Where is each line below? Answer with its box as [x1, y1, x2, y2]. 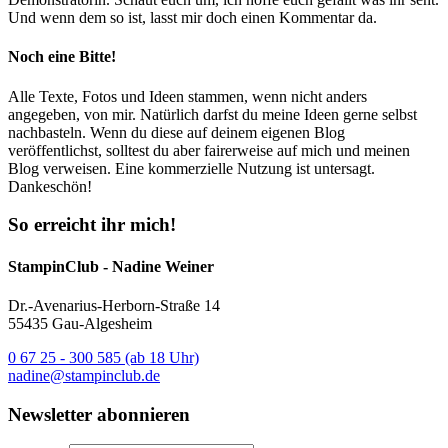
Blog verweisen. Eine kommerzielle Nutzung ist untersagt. [8, 159, 375, 177]
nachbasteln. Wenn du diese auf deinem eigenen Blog [8, 123, 345, 141]
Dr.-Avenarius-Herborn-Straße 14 [8, 296, 220, 314]
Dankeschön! [8, 177, 92, 195]
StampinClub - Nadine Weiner [8, 257, 214, 275]
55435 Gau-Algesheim [8, 314, 152, 332]
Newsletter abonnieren [8, 403, 190, 425]
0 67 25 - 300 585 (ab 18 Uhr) [8, 348, 199, 366]
